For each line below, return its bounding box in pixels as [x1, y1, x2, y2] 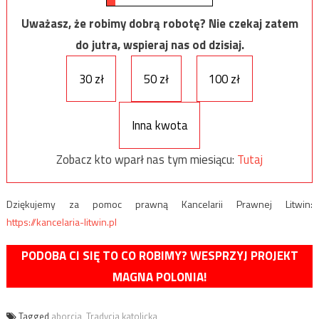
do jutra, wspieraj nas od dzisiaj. [75, 35, 244, 54]
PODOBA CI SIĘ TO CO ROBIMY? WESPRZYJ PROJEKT [21, 246, 298, 265]
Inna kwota [131, 116, 188, 135]
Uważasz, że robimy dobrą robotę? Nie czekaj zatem [21, 14, 298, 33]
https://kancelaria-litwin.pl [6, 214, 117, 229]
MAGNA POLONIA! [113, 267, 206, 286]
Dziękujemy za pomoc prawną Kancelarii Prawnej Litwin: [6, 196, 313, 211]
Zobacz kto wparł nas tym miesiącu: [56, 150, 237, 169]
